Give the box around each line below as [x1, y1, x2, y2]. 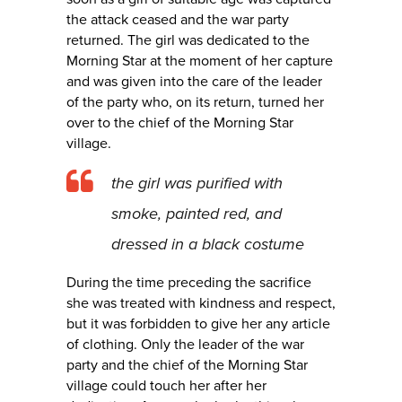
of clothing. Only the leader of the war [66, 336, 304, 354]
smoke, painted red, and [111, 204, 282, 224]
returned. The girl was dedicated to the [66, 31, 310, 50]
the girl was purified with [111, 173, 283, 194]
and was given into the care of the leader [66, 73, 322, 92]
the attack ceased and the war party [66, 11, 289, 30]
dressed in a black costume [111, 234, 304, 255]
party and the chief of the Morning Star [66, 356, 308, 375]
